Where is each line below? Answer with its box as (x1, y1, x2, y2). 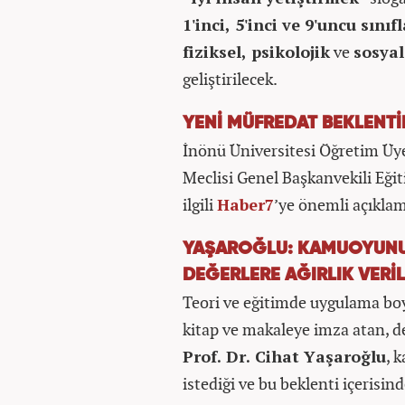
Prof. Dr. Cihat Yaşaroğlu (183, 345, 386, 367)
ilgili (183, 193, 217, 215)
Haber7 (217, 193, 274, 215)
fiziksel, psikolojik (183, 41, 330, 62)
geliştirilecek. (183, 68, 278, 89)
